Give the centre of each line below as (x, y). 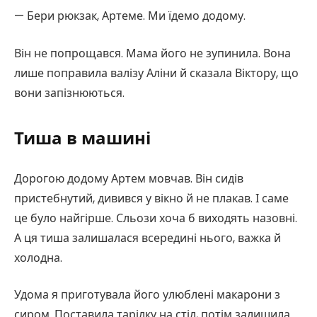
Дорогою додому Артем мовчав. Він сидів (129, 178)
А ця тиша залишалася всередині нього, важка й (148, 238)
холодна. (38, 258)
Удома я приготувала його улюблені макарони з (147, 295)
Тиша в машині (82, 139)
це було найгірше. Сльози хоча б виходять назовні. (156, 218)
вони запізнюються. (69, 93)
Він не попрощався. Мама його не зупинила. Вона (152, 53)
